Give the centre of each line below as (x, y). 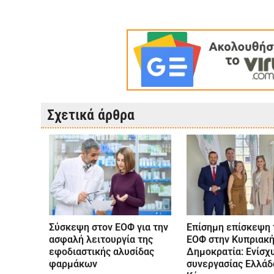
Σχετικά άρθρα (91, 115)
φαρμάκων (73, 264)
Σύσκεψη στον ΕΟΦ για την (108, 227)
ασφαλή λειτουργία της (101, 239)
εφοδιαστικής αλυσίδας (101, 251)
